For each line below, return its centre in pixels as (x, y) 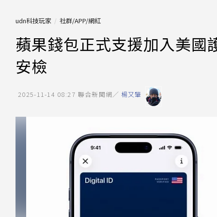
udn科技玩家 (33, 21)
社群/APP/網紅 (80, 21)
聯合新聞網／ (99, 94)
